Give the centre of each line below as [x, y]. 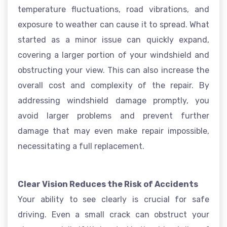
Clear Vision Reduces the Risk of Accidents [108, 184]
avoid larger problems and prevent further [113, 116]
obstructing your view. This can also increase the [113, 70]
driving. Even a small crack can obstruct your [113, 215]
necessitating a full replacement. [81, 146]
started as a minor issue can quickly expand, [113, 40]
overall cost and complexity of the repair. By [113, 85]
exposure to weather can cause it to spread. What [113, 25]
